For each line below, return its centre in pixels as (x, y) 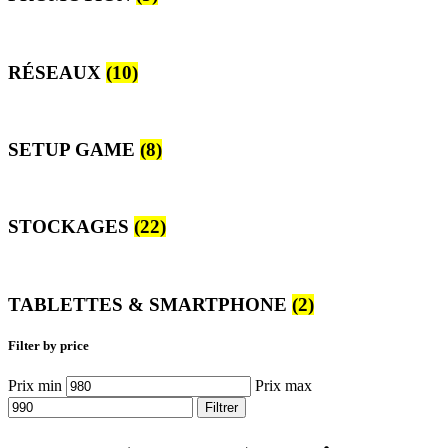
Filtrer (221, 408)
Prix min (35, 386)
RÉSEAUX (57, 72)
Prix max (283, 386)
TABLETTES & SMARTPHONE (150, 304)
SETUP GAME (74, 149)
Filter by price (48, 345)
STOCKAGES (71, 227)
